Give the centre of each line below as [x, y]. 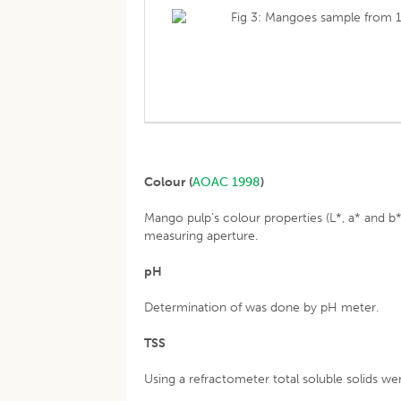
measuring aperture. [201, 236]
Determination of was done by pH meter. [262, 307]
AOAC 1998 [227, 182]
